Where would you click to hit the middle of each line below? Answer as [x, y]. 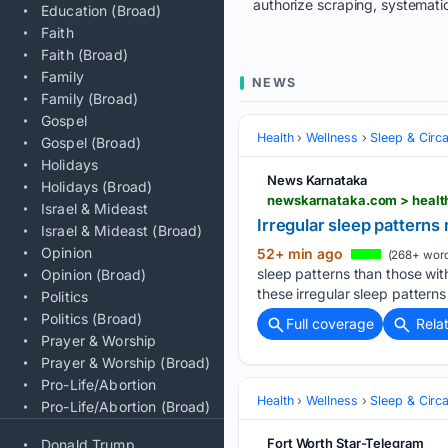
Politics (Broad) [92, 318]
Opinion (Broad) [94, 274]
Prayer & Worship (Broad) [126, 362]
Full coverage [330, 323]
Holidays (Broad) [97, 186]
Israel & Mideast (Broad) [122, 230]
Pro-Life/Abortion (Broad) [126, 406]
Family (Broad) [89, 98]
